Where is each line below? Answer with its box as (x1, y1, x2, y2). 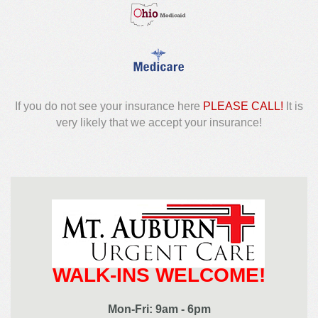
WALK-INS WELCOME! (53, 264, 265, 287)
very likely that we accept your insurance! (56, 116, 262, 129)
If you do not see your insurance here (15, 100, 203, 113)
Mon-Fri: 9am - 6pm (107, 303, 211, 316)
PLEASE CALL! (203, 100, 283, 113)
